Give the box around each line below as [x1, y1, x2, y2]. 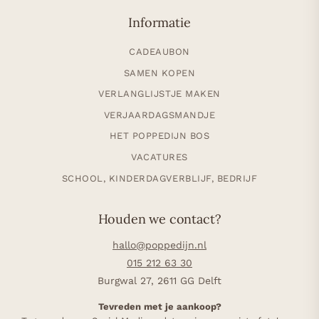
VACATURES [131, 152, 188, 163]
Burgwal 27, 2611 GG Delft [98, 275, 221, 287]
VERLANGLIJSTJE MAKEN [98, 88, 221, 100]
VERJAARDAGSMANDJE [103, 109, 216, 120]
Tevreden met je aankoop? [98, 301, 221, 313]
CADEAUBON [129, 46, 190, 58]
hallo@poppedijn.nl [113, 239, 206, 251]
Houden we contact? [98, 211, 221, 228]
